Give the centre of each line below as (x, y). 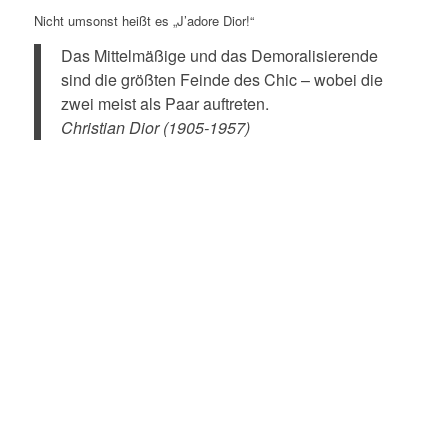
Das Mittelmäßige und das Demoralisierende (219, 56)
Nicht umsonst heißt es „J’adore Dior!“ (143, 20)
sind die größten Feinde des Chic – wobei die (221, 80)
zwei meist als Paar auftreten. (164, 104)
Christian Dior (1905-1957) (155, 128)
